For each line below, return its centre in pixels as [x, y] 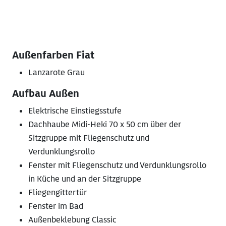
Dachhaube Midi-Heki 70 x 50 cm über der [105, 125]
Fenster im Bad [56, 206]
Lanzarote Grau [56, 73]
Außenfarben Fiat [53, 55]
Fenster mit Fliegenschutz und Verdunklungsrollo [117, 165]
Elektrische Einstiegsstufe [75, 111]
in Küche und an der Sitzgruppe [85, 179]
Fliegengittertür [58, 193]
